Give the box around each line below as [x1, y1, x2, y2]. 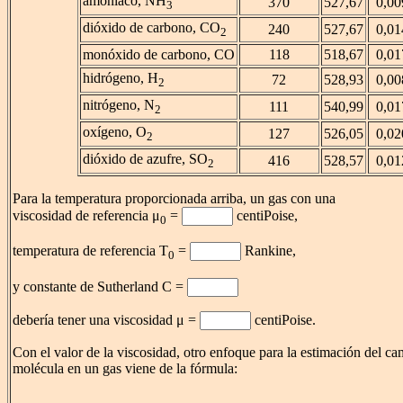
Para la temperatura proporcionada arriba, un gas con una [13, 191, 336, 207]
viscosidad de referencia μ [13, 208, 160, 224]
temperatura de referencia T [13, 243, 168, 259]
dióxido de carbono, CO [82, 20, 220, 36]
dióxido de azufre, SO [82, 151, 208, 167]
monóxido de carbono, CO [82, 47, 235, 63]
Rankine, [241, 243, 296, 259]
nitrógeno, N [82, 97, 155, 113]
